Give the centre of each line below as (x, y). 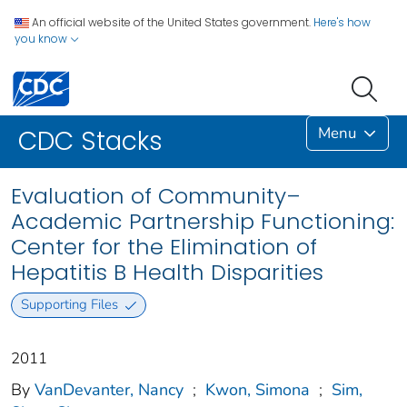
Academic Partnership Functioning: (203, 222)
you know (42, 39)
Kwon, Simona (258, 389)
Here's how (342, 22)
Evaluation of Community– (156, 196)
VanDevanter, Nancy (109, 389)
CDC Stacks (90, 142)
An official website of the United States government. (171, 22)
